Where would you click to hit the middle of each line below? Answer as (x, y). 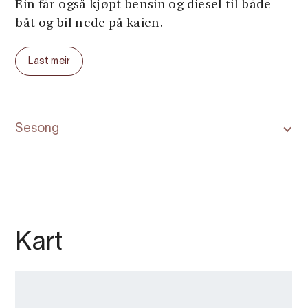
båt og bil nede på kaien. (89, 24)
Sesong (37, 129)
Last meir (49, 62)
